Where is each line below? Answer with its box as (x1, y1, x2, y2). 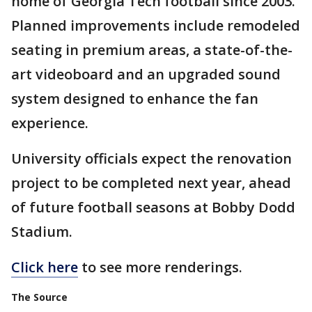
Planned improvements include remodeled (11, 16, 300, 35)
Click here (11, 258, 78, 276)
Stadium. (11, 222, 72, 241)
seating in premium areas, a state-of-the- (11, 40, 292, 59)
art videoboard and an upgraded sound (11, 65, 281, 84)
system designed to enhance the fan (11, 89, 258, 108)
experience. (11, 114, 88, 132)
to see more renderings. (78, 258, 246, 276)
